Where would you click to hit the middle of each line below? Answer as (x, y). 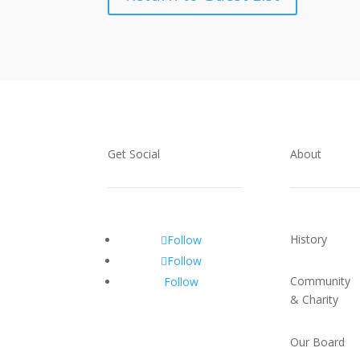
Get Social (134, 154)
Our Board (318, 342)
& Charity (315, 300)
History (309, 239)
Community (321, 281)
